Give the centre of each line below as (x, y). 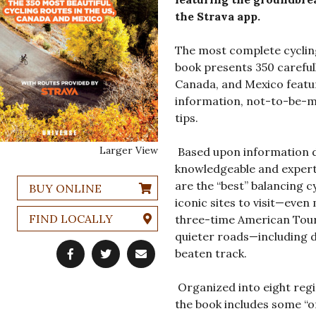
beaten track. (211, 254)
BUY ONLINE (65, 188)
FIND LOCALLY (71, 218)
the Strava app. (217, 17)
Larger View (128, 150)
